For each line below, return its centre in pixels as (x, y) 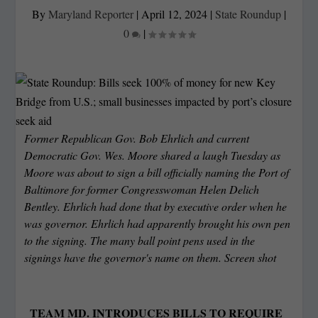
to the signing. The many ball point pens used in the (140, 240)
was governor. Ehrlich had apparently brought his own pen (158, 223)
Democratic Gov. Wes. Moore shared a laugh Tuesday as (153, 155)
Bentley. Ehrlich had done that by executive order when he (156, 206)
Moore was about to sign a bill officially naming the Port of (157, 172)
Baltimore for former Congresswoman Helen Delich (142, 189)
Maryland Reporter (91, 13)
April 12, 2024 (174, 13)
